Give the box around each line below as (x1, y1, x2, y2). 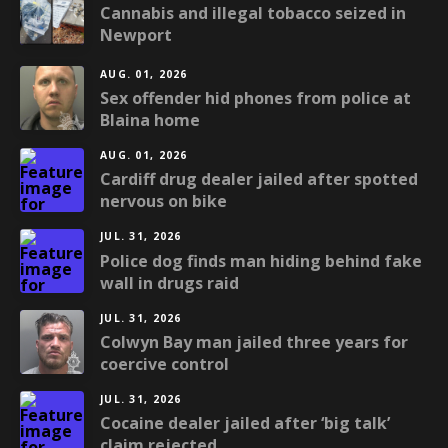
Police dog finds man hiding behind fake (100, 249, 422, 272)
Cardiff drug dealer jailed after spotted (100, 168, 418, 191)
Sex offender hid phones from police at (100, 87, 411, 110)
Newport (100, 23, 172, 46)
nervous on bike (100, 190, 227, 213)
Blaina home (100, 109, 200, 132)
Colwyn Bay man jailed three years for (100, 330, 408, 353)
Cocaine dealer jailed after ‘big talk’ (100, 411, 390, 434)
